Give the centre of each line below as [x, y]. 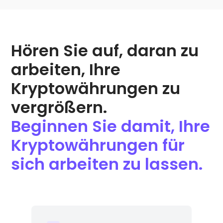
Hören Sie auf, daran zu [105, 50]
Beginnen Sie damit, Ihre [111, 126]
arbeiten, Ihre [66, 69]
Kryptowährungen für [98, 145]
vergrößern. [59, 107]
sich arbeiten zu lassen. [107, 164]
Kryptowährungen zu [96, 88]
